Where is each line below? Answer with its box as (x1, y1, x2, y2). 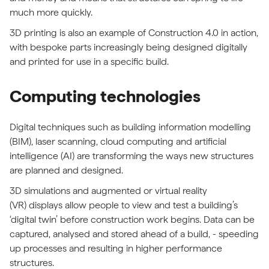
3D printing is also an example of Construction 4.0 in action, (10, 27, 258, 38)
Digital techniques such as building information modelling (10, 121, 251, 133)
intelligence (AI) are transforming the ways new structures (10, 150, 253, 162)
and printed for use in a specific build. (10, 56, 171, 67)
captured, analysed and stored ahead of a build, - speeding (10, 228, 259, 240)
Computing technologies (10, 86, 204, 106)
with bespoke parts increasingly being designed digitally (10, 41, 247, 53)
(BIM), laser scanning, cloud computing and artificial (10, 136, 226, 147)
